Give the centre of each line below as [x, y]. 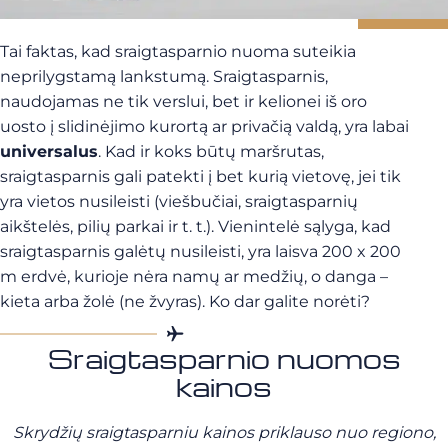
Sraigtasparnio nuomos [224, 358]
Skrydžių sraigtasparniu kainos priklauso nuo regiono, [224, 432]
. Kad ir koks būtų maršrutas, [211, 151]
